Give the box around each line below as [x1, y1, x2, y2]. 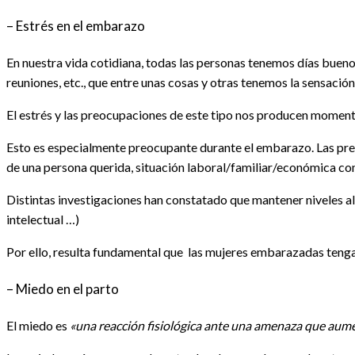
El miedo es [6, 318, 70, 334]
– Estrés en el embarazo [6, 17, 145, 34]
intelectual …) [6, 212, 79, 227]
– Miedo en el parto [6, 280, 119, 297]
